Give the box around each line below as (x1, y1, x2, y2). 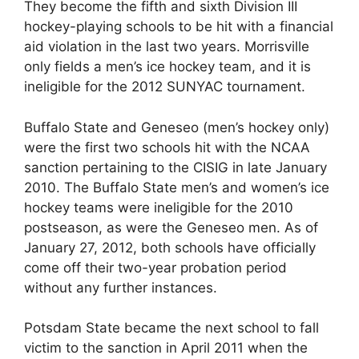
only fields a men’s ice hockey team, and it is (24, 58, 311, 75)
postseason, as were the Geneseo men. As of (24, 219, 318, 236)
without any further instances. (24, 279, 217, 296)
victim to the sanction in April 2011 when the (24, 340, 308, 356)
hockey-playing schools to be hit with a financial (24, 18, 333, 34)
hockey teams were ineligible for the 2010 (24, 199, 293, 216)
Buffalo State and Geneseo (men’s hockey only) (24, 119, 329, 135)
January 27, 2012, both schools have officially (24, 239, 316, 256)
